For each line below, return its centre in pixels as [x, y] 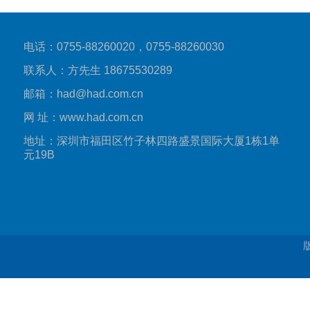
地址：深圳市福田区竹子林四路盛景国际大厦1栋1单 [151, 140]
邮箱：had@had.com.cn [83, 93]
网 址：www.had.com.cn [83, 117]
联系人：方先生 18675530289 [98, 70]
